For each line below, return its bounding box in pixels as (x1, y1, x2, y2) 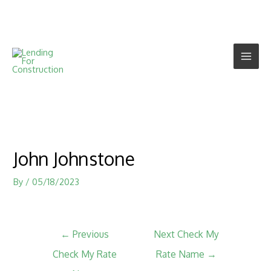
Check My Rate (53, 248, 117, 261)
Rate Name (155, 248, 207, 261)
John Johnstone (13, 146, 135, 170)
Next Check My (153, 228, 219, 241)
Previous (70, 228, 109, 241)
